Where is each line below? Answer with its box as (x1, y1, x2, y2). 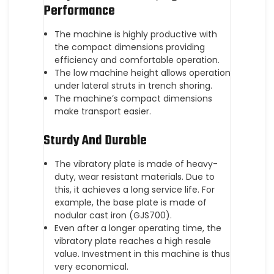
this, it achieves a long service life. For (54, 183, 215, 196)
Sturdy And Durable (43, 130, 147, 151)
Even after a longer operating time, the (54, 222, 221, 234)
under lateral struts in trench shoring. (54, 80, 212, 92)
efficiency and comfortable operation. (54, 54, 220, 66)
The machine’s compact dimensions (54, 92, 212, 105)
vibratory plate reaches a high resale (54, 235, 211, 247)
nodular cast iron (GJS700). (54, 209, 172, 221)
